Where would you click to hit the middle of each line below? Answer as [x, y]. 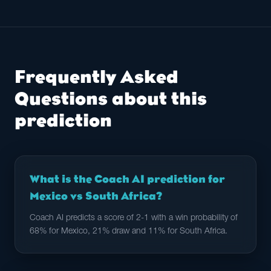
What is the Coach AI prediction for [127, 179]
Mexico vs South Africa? [96, 196]
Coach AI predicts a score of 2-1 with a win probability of [134, 218]
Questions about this [111, 99]
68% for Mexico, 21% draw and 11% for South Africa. [129, 232]
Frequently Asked [96, 77]
